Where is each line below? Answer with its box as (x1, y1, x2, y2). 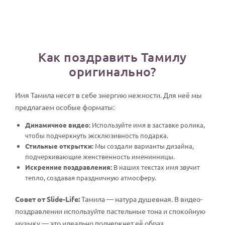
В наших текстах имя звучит (112, 163, 200, 171)
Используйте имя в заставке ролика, (90, 121, 205, 129)
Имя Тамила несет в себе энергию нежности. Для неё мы (15, 90, 202, 99)
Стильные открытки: (25, 142, 93, 150)
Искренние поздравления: (25, 163, 112, 171)
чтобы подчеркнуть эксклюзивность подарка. (25, 131, 168, 140)
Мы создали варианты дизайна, (93, 142, 194, 150)
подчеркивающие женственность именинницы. (25, 152, 175, 161)
